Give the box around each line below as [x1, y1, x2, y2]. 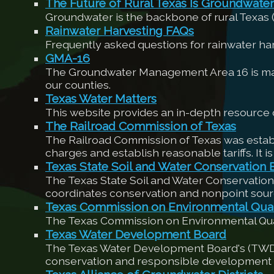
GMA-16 [45, 51, 90, 65]
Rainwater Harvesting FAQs [45, 24, 194, 38]
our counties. [45, 78, 111, 91]
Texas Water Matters [45, 92, 157, 106]
